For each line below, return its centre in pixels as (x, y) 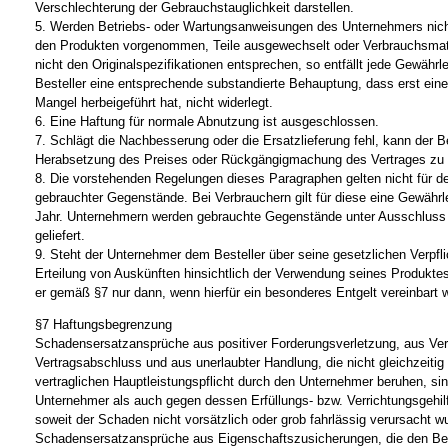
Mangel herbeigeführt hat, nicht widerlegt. (154, 103)
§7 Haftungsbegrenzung (103, 325)
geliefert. (60, 236)
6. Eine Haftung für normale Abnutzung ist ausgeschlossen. (207, 122)
